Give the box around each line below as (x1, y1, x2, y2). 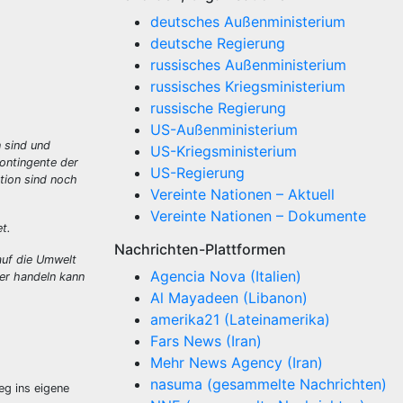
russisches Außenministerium (150, 56, 346, 74)
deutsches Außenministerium (150, 13, 345, 31)
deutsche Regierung (150, 34, 285, 52)
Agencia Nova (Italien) (150, 267, 301, 285)
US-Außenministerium (150, 121, 298, 139)
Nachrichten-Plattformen (114, 240, 286, 258)
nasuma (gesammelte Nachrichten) (150, 375, 387, 393)
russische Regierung (150, 99, 286, 117)
